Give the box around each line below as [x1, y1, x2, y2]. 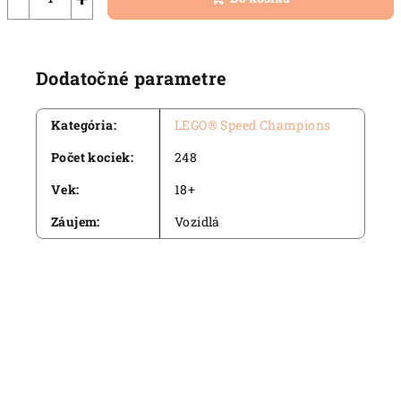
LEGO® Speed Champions [175, 116, 331, 133]
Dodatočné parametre [36, 66, 227, 90]
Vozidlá [175, 213, 220, 230]
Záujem [51, 213, 98, 230]
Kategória [51, 116, 114, 133]
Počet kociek [51, 149, 131, 166]
